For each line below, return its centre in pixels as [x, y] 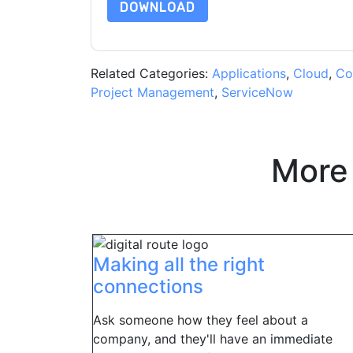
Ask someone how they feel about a [201, 320]
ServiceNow [257, 92]
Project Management [152, 92]
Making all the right [179, 264]
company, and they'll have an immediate [213, 339]
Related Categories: [151, 73]
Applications [249, 73]
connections [148, 286]
